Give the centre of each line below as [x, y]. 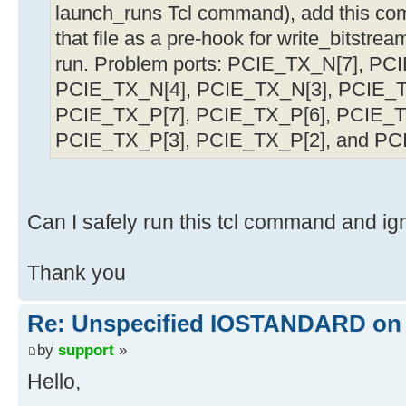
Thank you [77, 272]
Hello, [54, 382]
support [86, 350]
